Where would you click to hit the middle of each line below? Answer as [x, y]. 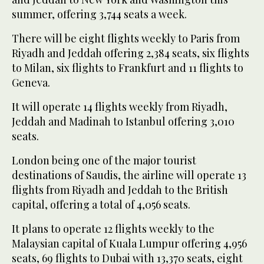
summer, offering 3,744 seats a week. [99, 14]
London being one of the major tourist [104, 160]
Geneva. [31, 82]
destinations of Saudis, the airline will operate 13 [129, 175]
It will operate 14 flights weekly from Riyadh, [120, 106]
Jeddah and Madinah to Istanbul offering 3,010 [123, 121]
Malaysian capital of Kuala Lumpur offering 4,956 [129, 243]
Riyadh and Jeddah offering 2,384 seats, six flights [131, 53]
